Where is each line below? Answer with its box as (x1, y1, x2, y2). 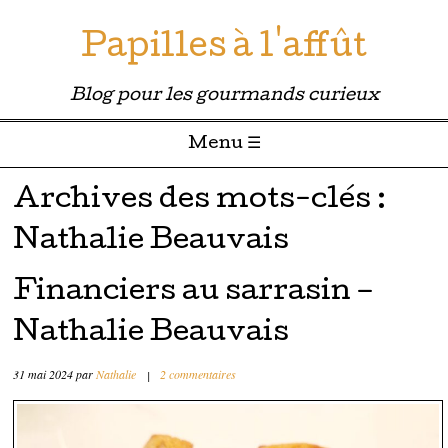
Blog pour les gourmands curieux (69, 88, 379, 105)
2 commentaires (160, 366, 237, 383)
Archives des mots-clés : (13, 187, 387, 216)
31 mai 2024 (13, 366, 74, 383)
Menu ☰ (187, 136, 261, 153)
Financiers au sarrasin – (13, 279, 374, 308)
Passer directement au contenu (10, 174, 200, 195)
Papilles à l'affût (81, 33, 367, 66)
